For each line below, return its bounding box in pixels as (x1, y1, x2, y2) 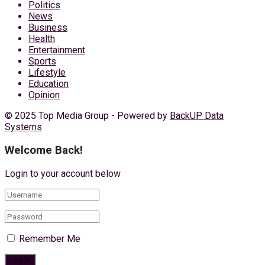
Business (28, 22, 67, 34)
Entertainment (28, 44, 85, 56)
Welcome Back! (5, 143, 83, 157)
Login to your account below (5, 167, 121, 179)
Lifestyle (28, 67, 66, 79)
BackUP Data (170, 110, 224, 122)
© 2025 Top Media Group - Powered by (5, 110, 170, 122)
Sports (28, 56, 56, 67)
